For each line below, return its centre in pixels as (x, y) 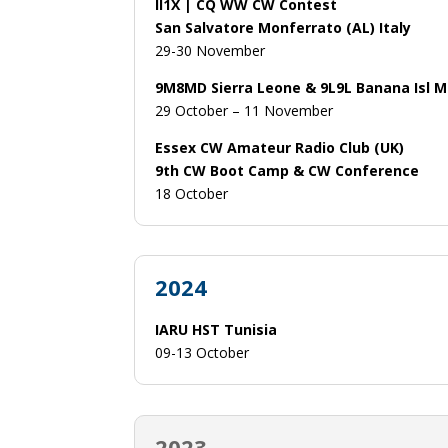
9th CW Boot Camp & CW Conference (287, 170)
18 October (192, 193)
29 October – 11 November (244, 110)
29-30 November (210, 50)
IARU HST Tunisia (216, 330)
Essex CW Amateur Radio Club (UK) (280, 147)
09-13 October (202, 353)
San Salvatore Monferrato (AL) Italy (283, 27)
